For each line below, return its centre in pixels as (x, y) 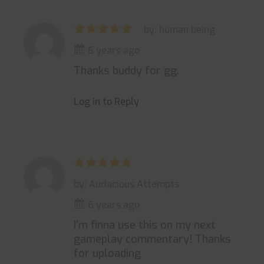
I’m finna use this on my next (145, 225)
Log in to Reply (106, 102)
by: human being (179, 30)
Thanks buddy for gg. (126, 71)
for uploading (107, 253)
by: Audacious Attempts (126, 184)
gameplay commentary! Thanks (152, 239)
